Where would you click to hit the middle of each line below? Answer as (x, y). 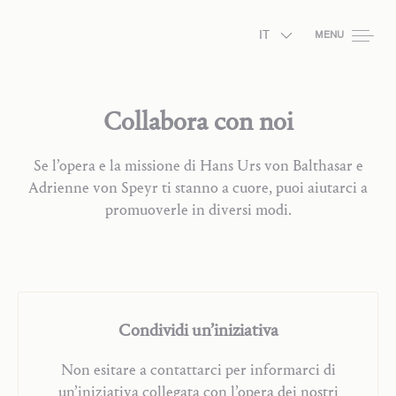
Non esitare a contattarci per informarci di (198, 370)
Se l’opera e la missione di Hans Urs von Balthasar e (198, 166)
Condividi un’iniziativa (198, 330)
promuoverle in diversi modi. (198, 210)
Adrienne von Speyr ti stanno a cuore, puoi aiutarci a (198, 188)
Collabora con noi (198, 122)
